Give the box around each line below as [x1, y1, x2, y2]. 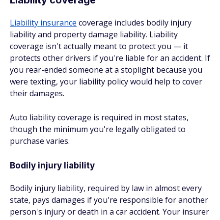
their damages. [10, 88, 64, 99]
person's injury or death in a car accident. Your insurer [10, 206, 209, 217]
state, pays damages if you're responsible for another [10, 194, 208, 205]
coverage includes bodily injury [77, 17, 192, 28]
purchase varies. [10, 136, 70, 146]
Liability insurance [10, 17, 77, 28]
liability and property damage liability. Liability [10, 29, 178, 40]
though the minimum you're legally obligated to [10, 124, 186, 135]
